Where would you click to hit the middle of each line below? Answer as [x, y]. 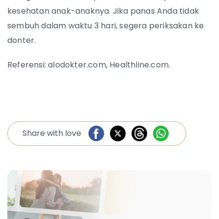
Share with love [52, 133]
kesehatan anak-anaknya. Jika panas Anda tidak [103, 11]
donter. [22, 40]
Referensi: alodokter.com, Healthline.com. [89, 65]
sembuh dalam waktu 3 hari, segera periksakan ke [106, 26]
